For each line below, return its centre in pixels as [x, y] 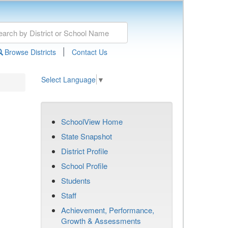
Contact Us [89, 52]
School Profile [84, 166]
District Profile [84, 151]
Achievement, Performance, [108, 210]
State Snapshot [87, 136]
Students [76, 180]
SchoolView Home [92, 121]
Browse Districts [30, 52]
